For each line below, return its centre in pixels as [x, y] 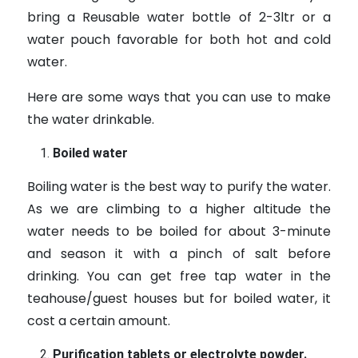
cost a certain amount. [98, 321]
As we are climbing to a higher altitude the [179, 209]
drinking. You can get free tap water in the [179, 276]
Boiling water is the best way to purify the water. [179, 187]
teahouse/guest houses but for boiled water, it [179, 299]
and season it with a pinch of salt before [179, 254]
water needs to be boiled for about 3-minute [179, 232]
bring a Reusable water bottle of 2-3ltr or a [179, 18]
